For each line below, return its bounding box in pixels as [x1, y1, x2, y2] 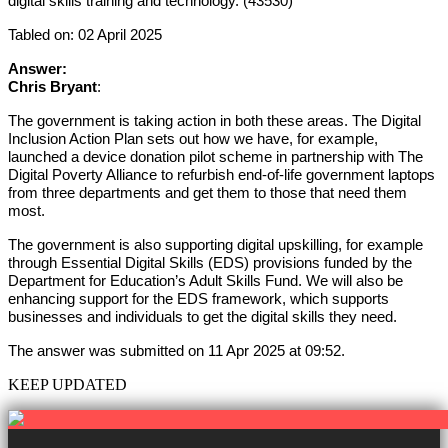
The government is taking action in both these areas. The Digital [8, 112, 421, 129]
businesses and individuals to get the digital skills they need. [8, 308, 397, 325]
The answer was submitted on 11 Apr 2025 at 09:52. [8, 342, 345, 359]
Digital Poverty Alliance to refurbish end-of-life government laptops [8, 166, 435, 183]
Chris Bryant [8, 78, 97, 95]
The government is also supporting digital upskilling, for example [8, 236, 423, 253]
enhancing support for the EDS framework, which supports [8, 290, 389, 307]
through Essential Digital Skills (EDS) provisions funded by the [8, 254, 412, 271]
